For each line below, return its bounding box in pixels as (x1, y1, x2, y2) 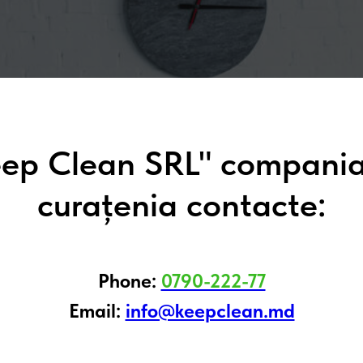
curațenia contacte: (37, 184, 326, 224)
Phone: (97, 269, 161, 293)
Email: (68, 299, 126, 322)
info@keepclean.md (125, 299, 295, 322)
